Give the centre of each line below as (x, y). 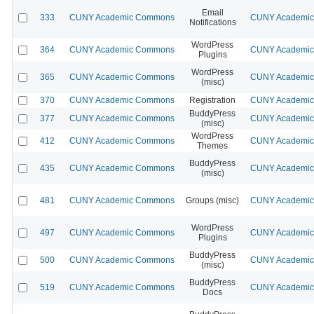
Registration (212, 100)
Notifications (212, 22)
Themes (212, 145)
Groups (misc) (212, 200)
